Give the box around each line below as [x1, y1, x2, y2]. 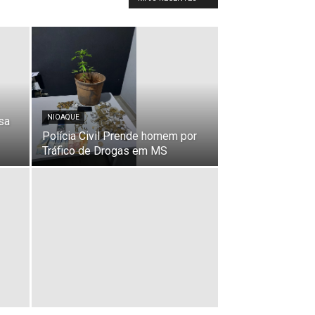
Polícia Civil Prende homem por [42, 129, 197, 143]
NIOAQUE [47, 113, 79, 121]
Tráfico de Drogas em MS [42, 144, 167, 157]
